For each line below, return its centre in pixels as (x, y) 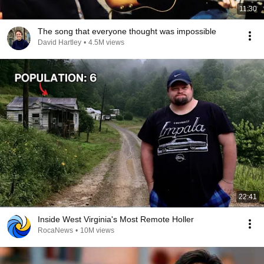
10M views (97, 230)
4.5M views (106, 42)
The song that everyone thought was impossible (127, 31)
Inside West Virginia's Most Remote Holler (116, 219)
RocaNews (55, 230)
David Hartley (60, 42)
